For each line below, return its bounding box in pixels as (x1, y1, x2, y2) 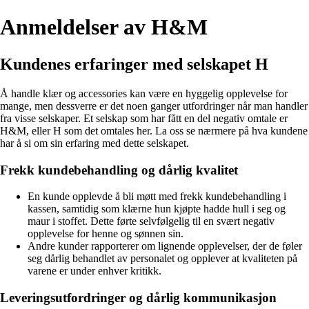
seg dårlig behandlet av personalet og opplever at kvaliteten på (28, 252, 297, 265)
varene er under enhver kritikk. (28, 265, 161, 277)
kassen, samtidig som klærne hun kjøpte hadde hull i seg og (28, 203, 286, 215)
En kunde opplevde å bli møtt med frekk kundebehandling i (28, 190, 286, 203)
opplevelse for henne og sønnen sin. (28, 228, 183, 240)
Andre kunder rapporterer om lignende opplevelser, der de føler (28, 240, 302, 252)
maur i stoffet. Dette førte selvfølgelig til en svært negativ (28, 215, 275, 228)
